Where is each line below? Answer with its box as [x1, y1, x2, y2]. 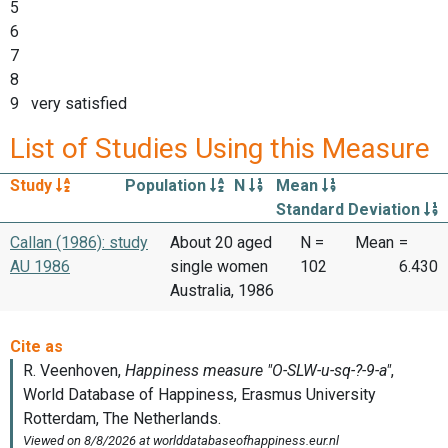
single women [170, 256, 268, 276]
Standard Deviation [275, 199, 424, 219]
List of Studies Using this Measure [10, 131, 430, 165]
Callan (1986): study [10, 232, 148, 252]
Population [125, 175, 211, 195]
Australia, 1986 [170, 280, 274, 300]
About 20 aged [170, 232, 272, 252]
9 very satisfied [10, 93, 127, 113]
